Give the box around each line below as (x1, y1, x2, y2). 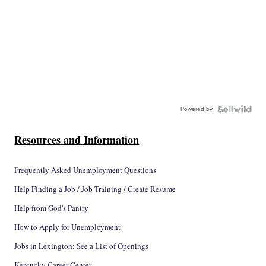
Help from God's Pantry (14, 202, 89, 214)
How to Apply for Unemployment (14, 221, 121, 233)
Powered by (180, 104, 213, 114)
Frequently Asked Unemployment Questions (14, 164, 157, 176)
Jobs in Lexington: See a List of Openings (14, 240, 149, 252)
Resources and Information (14, 132, 140, 148)
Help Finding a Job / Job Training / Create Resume (14, 183, 176, 195)
